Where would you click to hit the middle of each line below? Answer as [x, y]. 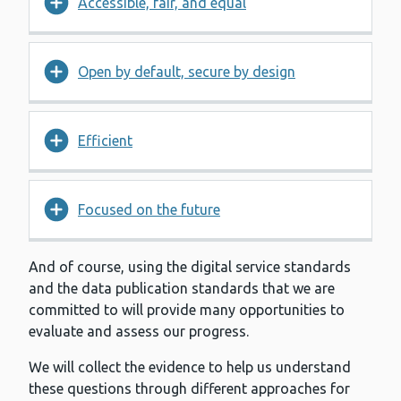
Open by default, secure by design [187, 72]
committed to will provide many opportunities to [187, 310]
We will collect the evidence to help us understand [190, 367]
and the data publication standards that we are [182, 289]
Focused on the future [149, 210]
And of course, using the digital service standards [190, 267]
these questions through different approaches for [189, 389]
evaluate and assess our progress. [139, 332]
